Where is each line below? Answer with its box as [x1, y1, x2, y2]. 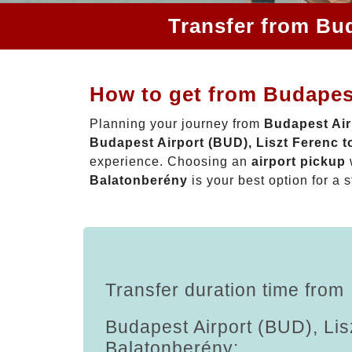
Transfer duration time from [105, 279, 344, 300]
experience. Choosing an [90, 154, 251, 168]
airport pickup [251, 154, 346, 168]
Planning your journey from [90, 116, 264, 130]
